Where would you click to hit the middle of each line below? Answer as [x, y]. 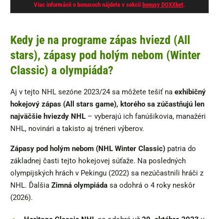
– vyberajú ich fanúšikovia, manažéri [146, 117]
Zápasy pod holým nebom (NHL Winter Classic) [88, 149]
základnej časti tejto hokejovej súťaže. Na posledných [98, 161]
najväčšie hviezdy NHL [48, 117]
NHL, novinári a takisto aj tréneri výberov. [77, 129]
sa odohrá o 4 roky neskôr [151, 186]
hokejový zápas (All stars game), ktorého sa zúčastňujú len [107, 104]
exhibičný [190, 92]
